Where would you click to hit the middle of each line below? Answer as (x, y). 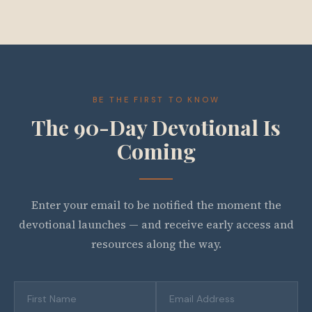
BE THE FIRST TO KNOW (156, 100)
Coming (156, 151)
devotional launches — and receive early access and (156, 224)
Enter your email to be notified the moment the (156, 205)
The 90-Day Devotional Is (156, 127)
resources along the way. (156, 244)
